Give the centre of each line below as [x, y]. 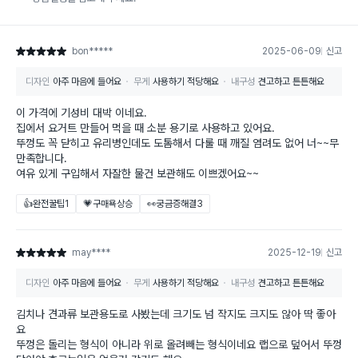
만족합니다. [42, 159]
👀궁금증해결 [172, 204]
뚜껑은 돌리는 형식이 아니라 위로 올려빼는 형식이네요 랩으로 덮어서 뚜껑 [179, 345]
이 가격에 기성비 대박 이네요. [82, 113]
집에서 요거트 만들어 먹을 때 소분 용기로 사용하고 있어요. [145, 128]
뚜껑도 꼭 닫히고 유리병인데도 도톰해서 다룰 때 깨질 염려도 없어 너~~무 [177, 143]
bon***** [92, 52]
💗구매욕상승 [108, 204]
